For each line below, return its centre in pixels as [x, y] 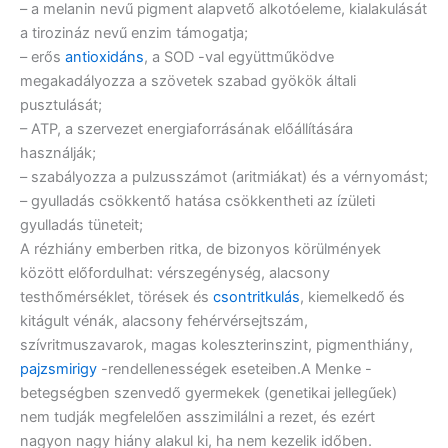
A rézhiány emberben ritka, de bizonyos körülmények [200, 249]
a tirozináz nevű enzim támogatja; [134, 33]
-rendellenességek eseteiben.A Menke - [234, 369]
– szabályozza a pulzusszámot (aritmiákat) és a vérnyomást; [224, 177]
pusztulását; [61, 105]
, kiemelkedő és [352, 297]
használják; [58, 153]
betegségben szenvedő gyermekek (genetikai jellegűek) [208, 393]
